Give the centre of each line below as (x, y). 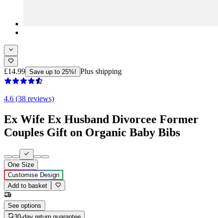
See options (25, 206)
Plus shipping (101, 71)
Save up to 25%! (53, 72)
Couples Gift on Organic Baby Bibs (92, 132)
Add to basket (27, 186)
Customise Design (34, 175)
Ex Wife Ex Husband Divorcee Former (101, 119)
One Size (21, 165)
